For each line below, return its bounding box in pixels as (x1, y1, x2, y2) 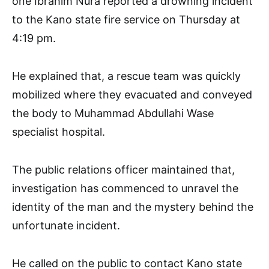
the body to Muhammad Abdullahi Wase (12, 106, 214, 119)
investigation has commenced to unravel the (12, 181, 238, 195)
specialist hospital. (12, 125, 105, 138)
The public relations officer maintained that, (12, 163, 235, 176)
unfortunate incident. (12, 219, 120, 232)
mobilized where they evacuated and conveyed (12, 88, 252, 101)
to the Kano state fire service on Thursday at (12, 13, 240, 26)
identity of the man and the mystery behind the (12, 200, 253, 213)
